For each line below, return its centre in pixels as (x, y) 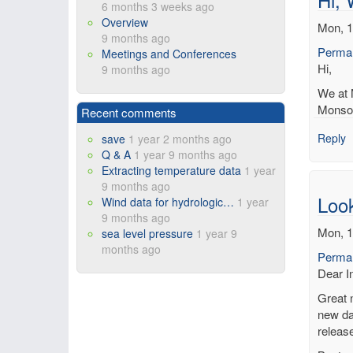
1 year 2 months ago (180, 139)
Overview (125, 22)
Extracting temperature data (171, 170)
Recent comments (129, 112)
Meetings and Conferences (169, 54)
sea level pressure (147, 233)
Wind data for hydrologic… (168, 202)
